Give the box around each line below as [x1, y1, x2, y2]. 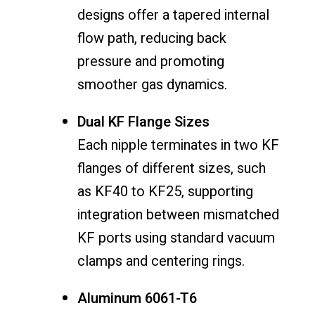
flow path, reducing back [77, 27, 226, 49]
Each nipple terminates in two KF [77, 134, 279, 155]
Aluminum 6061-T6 [77, 288, 197, 309]
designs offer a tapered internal [77, 4, 269, 25]
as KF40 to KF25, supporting [77, 181, 253, 202]
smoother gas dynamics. [77, 74, 227, 95]
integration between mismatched [77, 204, 279, 225]
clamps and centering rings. [77, 250, 245, 271]
